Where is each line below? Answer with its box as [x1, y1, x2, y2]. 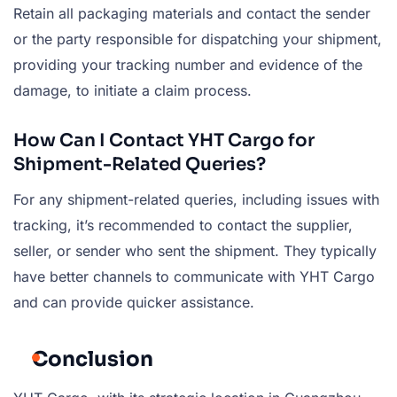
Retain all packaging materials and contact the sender [13, 4, 370, 22]
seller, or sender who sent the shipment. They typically [13, 241, 377, 260]
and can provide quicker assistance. [13, 292, 254, 311]
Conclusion [32, 346, 153, 372]
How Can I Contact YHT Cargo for [13, 128, 315, 152]
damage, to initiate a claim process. [13, 81, 252, 99]
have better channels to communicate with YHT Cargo [13, 267, 375, 285]
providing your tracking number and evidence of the [13, 55, 362, 74]
